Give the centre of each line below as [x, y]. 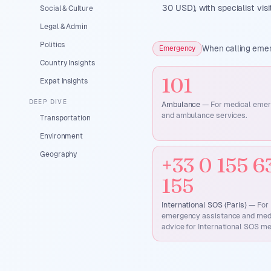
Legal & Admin [64, 27]
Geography [59, 154]
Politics [53, 45]
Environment [62, 136]
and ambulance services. [205, 115]
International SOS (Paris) [204, 205]
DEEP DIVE [48, 102]
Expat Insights [64, 81]
